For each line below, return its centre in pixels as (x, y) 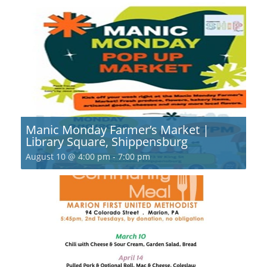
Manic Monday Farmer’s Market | (117, 129)
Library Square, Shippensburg (107, 141)
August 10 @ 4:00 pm (68, 156)
